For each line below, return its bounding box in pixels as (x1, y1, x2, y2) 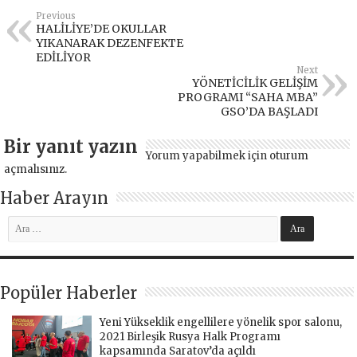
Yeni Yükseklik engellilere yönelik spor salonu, (100, 316, 342, 330)
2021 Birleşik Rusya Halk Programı (100, 330, 280, 344)
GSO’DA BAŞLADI (220, 104, 318, 120)
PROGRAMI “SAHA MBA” (177, 90, 318, 105)
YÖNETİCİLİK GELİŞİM (191, 76, 318, 91)
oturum (269, 149, 308, 163)
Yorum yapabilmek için (146, 149, 269, 163)
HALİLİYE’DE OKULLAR (36, 22, 167, 37)
